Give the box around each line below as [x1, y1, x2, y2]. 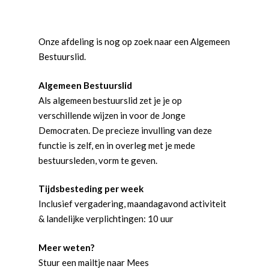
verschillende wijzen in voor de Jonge [38, 109, 186, 121]
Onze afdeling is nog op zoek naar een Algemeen [38, 36, 230, 47]
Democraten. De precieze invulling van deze [38, 124, 212, 136]
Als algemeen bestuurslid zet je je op [38, 94, 182, 106]
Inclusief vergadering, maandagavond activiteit [38, 198, 226, 209]
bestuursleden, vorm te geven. [38, 154, 157, 166]
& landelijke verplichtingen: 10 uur [38, 213, 174, 224]
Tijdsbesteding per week [38, 183, 144, 194]
